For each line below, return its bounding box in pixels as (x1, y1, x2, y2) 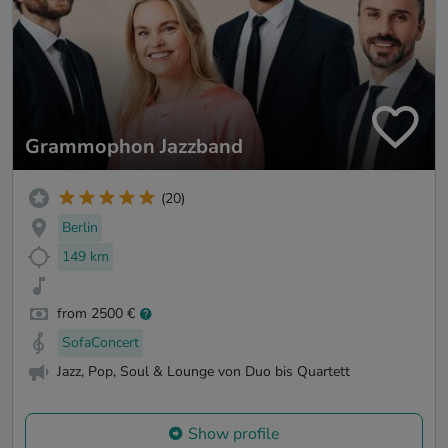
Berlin (62, 218, 98, 238)
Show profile (188, 422, 280, 445)
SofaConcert (62, 333, 139, 353)
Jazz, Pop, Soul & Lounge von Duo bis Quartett (57, 362, 350, 382)
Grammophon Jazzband (25, 133, 243, 161)
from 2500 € (57, 304, 135, 324)
